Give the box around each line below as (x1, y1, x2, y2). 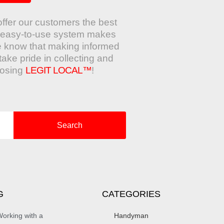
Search (56, 120, 82, 129)
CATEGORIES (101, 189, 160, 199)
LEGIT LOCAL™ (25, 65, 91, 76)
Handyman (113, 211, 148, 220)
